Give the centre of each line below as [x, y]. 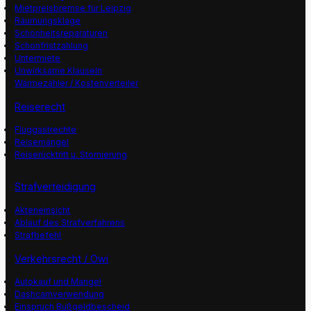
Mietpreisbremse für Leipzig [73, 8]
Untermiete [38, 58]
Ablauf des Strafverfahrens [70, 222]
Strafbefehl [38, 235]
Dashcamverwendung [60, 294]
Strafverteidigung [56, 187]
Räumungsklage [48, 21]
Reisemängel [42, 142]
